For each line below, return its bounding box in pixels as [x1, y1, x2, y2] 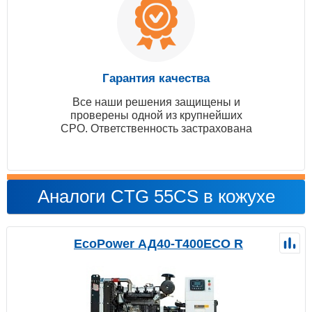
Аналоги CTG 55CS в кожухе [37, 186, 275, 208]
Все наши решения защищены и [72, 96, 240, 109]
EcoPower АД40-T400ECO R [74, 237, 243, 251]
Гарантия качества [102, 72, 210, 86]
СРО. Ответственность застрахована [60, 123, 252, 135]
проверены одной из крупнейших [70, 109, 242, 122]
